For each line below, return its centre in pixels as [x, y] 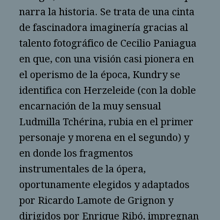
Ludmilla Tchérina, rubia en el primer [106, 122]
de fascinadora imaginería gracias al [104, 28]
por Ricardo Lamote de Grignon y [96, 201]
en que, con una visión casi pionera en [107, 59]
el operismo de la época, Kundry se [100, 75]
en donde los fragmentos [76, 153]
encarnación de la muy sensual [90, 106]
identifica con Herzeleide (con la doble [108, 91]
